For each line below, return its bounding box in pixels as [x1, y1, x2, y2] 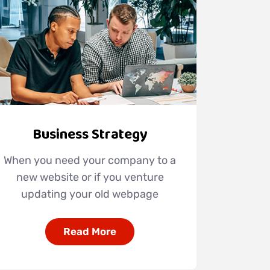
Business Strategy [32, 123, 148, 146]
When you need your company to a [4, 154, 177, 168]
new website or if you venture [16, 171, 164, 184]
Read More [63, 225, 117, 238]
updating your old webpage [21, 187, 159, 201]
